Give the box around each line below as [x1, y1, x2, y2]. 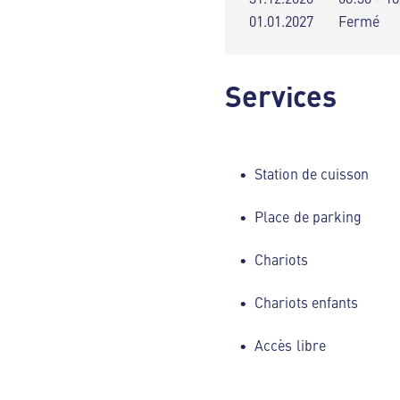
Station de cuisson [254, 163, 370, 183]
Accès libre [254, 335, 326, 354]
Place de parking [254, 206, 362, 226]
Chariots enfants [254, 292, 359, 312]
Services [225, 74, 337, 115]
